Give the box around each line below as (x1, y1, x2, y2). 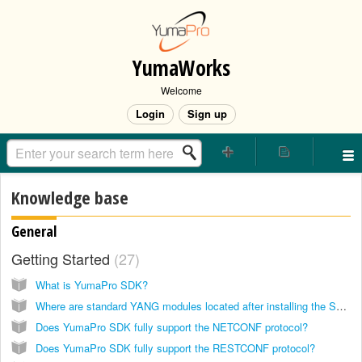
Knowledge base (11, 185, 128, 209)
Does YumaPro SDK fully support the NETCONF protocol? (36, 318, 308, 335)
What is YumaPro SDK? (36, 276, 148, 293)
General (11, 221, 57, 241)
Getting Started (11, 247, 114, 269)
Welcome (160, 83, 202, 97)
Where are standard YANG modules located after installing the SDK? (336, 297, 347, 314)
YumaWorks (132, 53, 230, 82)
